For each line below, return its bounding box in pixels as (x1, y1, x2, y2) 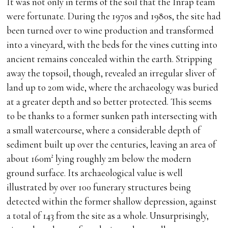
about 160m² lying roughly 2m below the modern (7, 153, 192, 165)
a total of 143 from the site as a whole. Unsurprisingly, (7, 210, 209, 222)
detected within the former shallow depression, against (7, 195, 217, 208)
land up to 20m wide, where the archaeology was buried (7, 81, 219, 94)
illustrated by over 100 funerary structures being (7, 181, 191, 193)
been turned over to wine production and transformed (7, 24, 214, 37)
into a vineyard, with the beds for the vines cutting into (7, 39, 218, 51)
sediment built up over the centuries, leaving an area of (7, 138, 216, 151)
